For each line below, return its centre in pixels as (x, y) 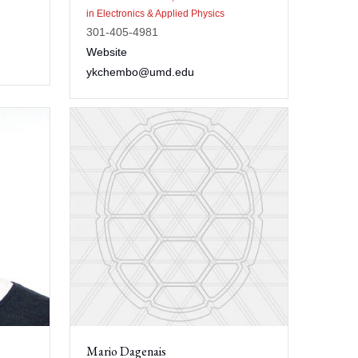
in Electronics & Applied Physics (155, 14)
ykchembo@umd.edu (140, 72)
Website (106, 52)
